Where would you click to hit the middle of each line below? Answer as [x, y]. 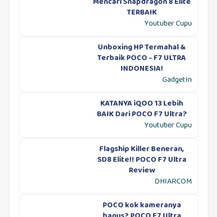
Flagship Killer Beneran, [142, 150]
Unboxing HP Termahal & [142, 48]
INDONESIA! [142, 69]
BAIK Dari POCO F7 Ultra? [142, 115]
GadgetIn [177, 80]
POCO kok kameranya [142, 206]
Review [142, 171]
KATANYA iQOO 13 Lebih [142, 104]
